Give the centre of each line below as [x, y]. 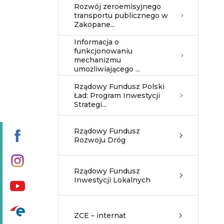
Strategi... [90, 104]
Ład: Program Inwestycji [117, 95]
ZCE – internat [100, 215]
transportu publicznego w [121, 15]
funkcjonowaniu [103, 51]
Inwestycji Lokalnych [112, 180]
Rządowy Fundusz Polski [119, 86]
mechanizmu [97, 60]
